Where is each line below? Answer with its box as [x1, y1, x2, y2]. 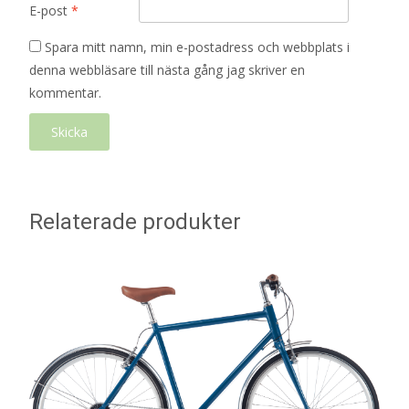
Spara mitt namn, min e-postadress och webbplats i [45, 38, 350, 56]
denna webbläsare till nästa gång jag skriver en [29, 61, 305, 79]
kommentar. [29, 84, 101, 101]
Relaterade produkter [29, 209, 241, 235]
